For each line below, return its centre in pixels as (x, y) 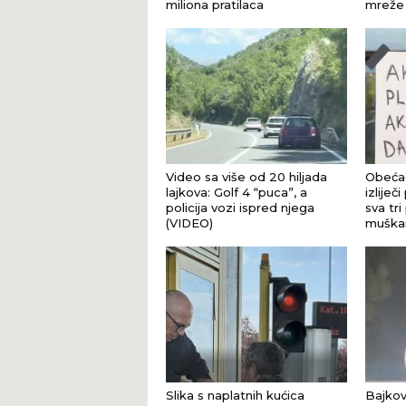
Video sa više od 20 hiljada (246, 177)
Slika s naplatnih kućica (235, 395)
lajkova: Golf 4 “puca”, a (236, 192)
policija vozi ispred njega (240, 208)
